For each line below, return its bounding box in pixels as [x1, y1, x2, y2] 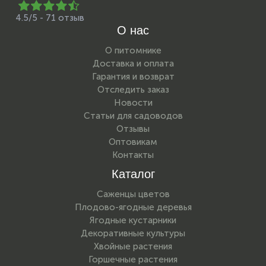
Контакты [112, 150, 154, 160]
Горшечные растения [88, 254, 178, 265]
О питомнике [104, 45, 161, 56]
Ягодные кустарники [90, 215, 176, 226]
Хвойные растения [94, 241, 172, 252]
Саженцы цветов [96, 189, 170, 199]
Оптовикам [109, 137, 157, 147]
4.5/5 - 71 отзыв [15, 12, 84, 23]
